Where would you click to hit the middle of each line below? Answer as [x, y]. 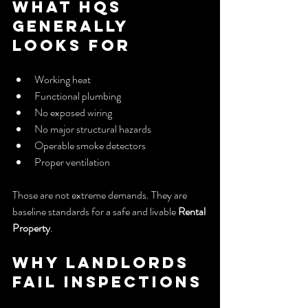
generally [74, 26]
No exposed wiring [73, 112]
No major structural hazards [93, 129]
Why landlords [104, 262]
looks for [71, 45]
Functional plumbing [78, 96]
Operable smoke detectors [90, 145]
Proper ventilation [72, 162]
